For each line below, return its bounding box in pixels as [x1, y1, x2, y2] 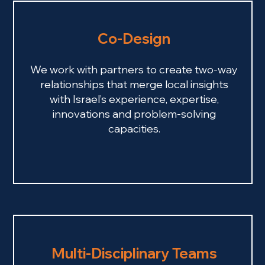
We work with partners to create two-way [30, 63, 238, 76]
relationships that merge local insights [40, 77, 228, 91]
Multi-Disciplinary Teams [51, 244, 217, 262]
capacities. [108, 122, 160, 135]
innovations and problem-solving [52, 107, 216, 121]
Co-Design [98, 30, 170, 47]
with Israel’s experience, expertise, [49, 92, 219, 106]
